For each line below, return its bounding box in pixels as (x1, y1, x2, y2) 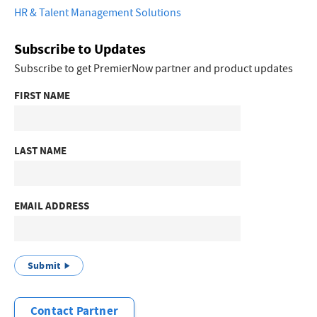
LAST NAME (14, 143, 67, 158)
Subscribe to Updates (14, 39, 146, 59)
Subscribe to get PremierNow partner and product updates (14, 61, 293, 76)
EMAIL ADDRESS (14, 198, 89, 213)
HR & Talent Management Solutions (14, 5, 181, 20)
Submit (28, 258, 61, 272)
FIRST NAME (14, 88, 70, 103)
